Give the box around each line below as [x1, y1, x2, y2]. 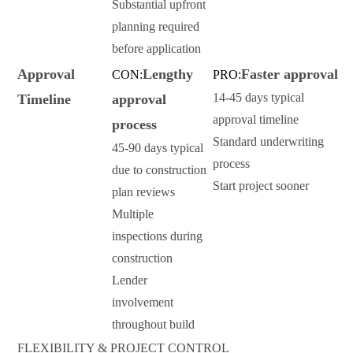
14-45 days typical [213, 91, 304, 105]
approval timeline [213, 113, 299, 127]
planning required [112, 20, 199, 34]
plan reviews [112, 185, 175, 199]
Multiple [112, 207, 154, 221]
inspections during [112, 229, 203, 243]
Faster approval [241, 66, 338, 83]
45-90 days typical [112, 141, 203, 155]
